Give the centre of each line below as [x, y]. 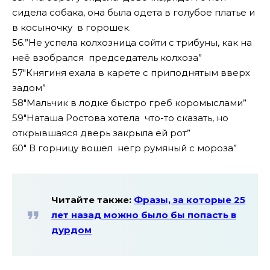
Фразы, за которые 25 [190, 199]
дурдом [71, 230]
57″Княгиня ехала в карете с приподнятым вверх [131, 72]
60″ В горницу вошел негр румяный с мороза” [124, 148]
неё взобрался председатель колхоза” [107, 57]
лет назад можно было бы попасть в [144, 215]
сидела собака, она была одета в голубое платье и [133, 12]
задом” [29, 87]
